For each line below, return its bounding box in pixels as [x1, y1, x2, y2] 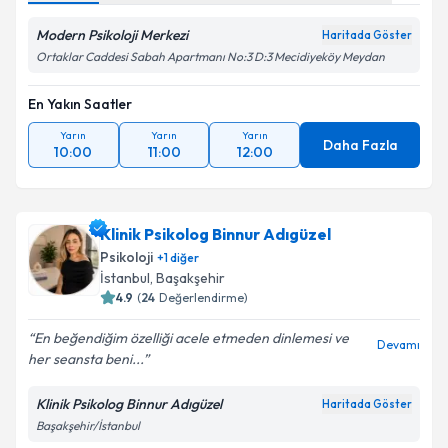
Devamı [377, 337, 420, 352]
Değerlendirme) [159, 290, 248, 305]
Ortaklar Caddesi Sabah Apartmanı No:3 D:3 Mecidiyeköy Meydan [36, 49, 385, 64]
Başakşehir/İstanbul [36, 418, 140, 433]
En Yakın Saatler [28, 95, 132, 113]
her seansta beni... [28, 350, 143, 368]
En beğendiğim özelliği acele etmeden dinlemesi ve [34, 329, 349, 347]
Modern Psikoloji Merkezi [36, 26, 188, 44]
